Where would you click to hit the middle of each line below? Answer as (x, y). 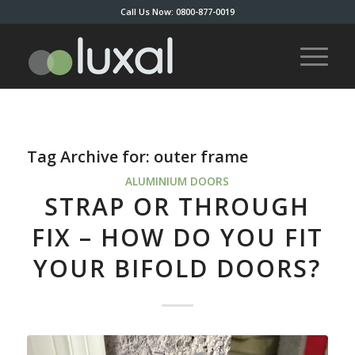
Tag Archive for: (90, 157)
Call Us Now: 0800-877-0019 (177, 11)
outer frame (200, 157)
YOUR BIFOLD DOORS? (177, 268)
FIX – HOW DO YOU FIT (177, 237)
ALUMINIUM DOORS (177, 181)
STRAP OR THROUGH (177, 206)
